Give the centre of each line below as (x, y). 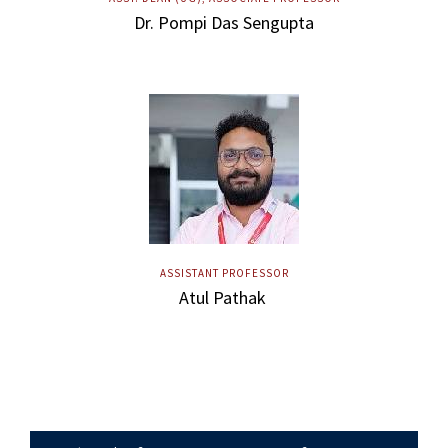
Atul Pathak (224, 297)
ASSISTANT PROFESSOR (224, 272)
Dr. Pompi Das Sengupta (224, 22)
